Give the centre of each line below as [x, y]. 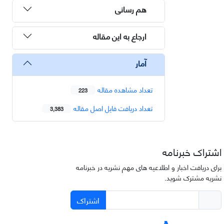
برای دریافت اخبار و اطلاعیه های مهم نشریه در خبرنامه [148, 166]
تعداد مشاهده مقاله [124, 89]
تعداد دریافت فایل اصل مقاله [112, 107]
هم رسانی [131, 9]
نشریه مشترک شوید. [193, 177]
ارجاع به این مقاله [120, 36]
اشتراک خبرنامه [192, 151]
